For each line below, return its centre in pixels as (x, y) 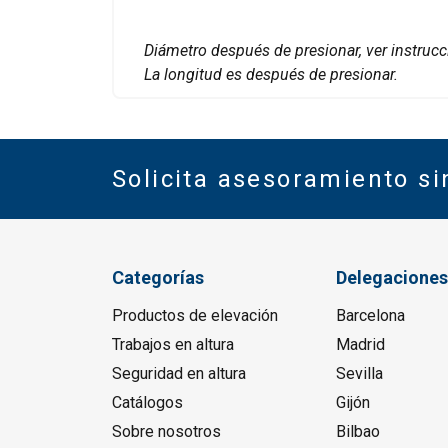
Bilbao (357, 432)
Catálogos (147, 403)
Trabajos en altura (173, 345)
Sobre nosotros (166, 432)
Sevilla (359, 374)
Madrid (360, 345)
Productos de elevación (195, 316)
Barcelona (370, 316)
